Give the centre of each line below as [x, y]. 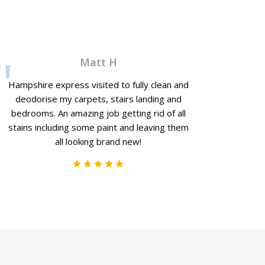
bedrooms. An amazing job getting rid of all [98, 113]
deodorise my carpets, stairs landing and [98, 99]
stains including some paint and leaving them [98, 127]
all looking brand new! [98, 141]
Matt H [98, 62]
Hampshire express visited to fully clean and [98, 85]
